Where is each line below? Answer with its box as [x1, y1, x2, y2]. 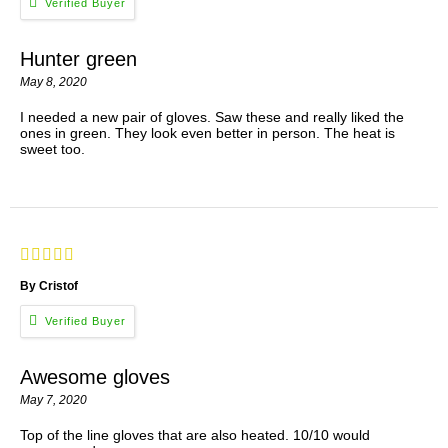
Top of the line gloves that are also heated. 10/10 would [20, 426, 370, 443]
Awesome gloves [20, 365, 170, 388]
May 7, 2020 [20, 392, 87, 407]
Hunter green [20, 47, 137, 70]
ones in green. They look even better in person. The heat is [20, 124, 395, 141]
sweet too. [20, 140, 85, 157]
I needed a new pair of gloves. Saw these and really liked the [20, 108, 404, 125]
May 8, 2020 [20, 74, 87, 89]
